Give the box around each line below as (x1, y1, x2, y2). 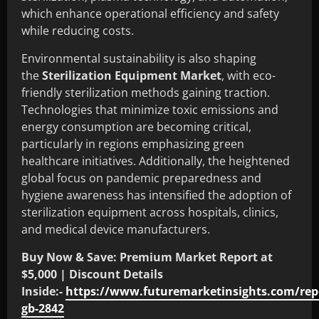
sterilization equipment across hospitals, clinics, (21, 204, 278, 220)
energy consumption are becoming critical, (21, 118, 251, 135)
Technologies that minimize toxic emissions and (21, 101, 278, 117)
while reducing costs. (21, 22, 134, 38)
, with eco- (221, 67, 276, 83)
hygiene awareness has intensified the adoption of (21, 187, 291, 203)
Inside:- (21, 283, 66, 299)
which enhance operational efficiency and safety (21, 5, 279, 21)
